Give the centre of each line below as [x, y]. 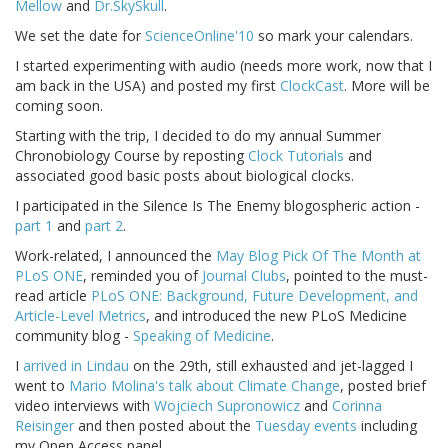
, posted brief [383, 386]
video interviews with [84, 406]
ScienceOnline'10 [199, 36]
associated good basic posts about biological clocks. [184, 176]
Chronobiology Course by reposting [131, 156]
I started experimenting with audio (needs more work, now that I [223, 66]
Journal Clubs [244, 276]
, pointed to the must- [357, 276]
